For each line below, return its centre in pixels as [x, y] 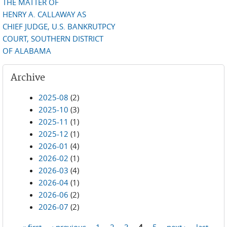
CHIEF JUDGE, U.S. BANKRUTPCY [59, 26]
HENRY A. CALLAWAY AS [44, 14]
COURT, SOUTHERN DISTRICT [53, 39]
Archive [28, 78]
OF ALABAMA [27, 51]
